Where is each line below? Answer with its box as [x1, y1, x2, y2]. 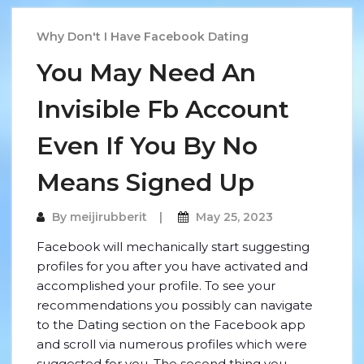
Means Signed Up [37, 167, 254, 197]
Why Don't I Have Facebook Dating [37, 29, 249, 44]
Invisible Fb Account [37, 94, 289, 124]
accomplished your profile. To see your [37, 278, 275, 293]
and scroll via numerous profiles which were [37, 336, 307, 352]
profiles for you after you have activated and [37, 258, 308, 274]
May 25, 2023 [196, 210, 273, 224]
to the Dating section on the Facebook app [37, 317, 305, 332]
